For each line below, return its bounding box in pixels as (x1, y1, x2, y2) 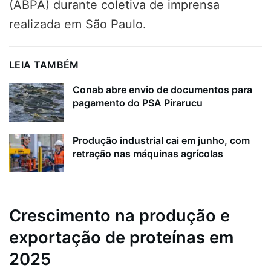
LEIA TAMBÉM (9, 58, 79, 71)
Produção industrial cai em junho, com (73, 134, 250, 147)
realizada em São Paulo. (9, 16, 146, 31)
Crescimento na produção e (9, 206, 230, 226)
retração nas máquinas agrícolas (73, 148, 223, 160)
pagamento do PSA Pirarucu (73, 96, 203, 109)
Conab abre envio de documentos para (73, 83, 252, 96)
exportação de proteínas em (9, 227, 233, 248)
